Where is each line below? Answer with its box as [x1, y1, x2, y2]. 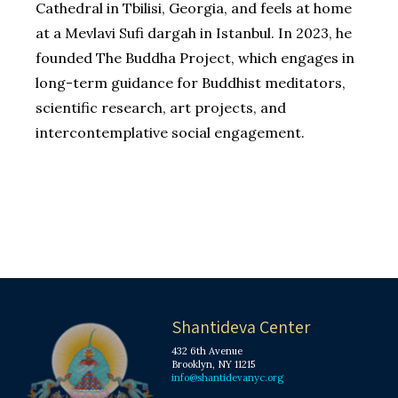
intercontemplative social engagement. [36, 123, 305, 142]
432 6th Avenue [171, 345, 243, 358]
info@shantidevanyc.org [171, 371, 284, 385]
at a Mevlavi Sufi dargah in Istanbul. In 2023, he [36, 24, 352, 43]
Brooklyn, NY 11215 [171, 358, 256, 371]
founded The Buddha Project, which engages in [36, 49, 354, 68]
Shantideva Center [171, 315, 311, 339]
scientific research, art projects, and [36, 99, 286, 117]
